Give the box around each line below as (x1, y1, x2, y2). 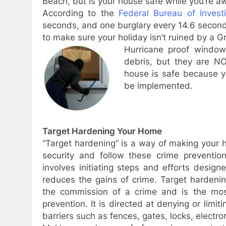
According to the (42, 8, 119, 18)
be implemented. (124, 80, 193, 91)
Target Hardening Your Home (42, 126, 162, 136)
